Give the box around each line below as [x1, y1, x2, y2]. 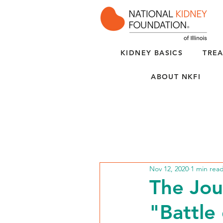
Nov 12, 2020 [149, 164, 189, 173]
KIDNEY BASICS [120, 48, 183, 57]
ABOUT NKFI [151, 72, 201, 81]
